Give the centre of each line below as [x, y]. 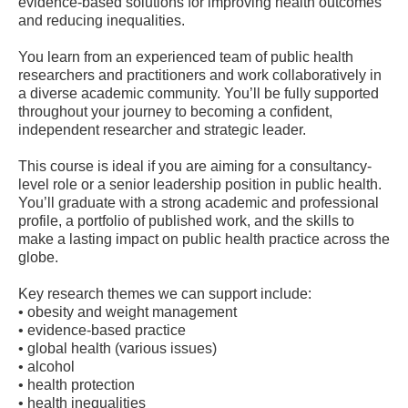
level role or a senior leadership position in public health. [200, 184]
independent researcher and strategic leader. [162, 129]
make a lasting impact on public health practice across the [204, 239]
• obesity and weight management [127, 311]
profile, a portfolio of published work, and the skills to [186, 220]
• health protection [76, 384]
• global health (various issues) [117, 348]
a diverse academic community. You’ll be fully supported [199, 93]
